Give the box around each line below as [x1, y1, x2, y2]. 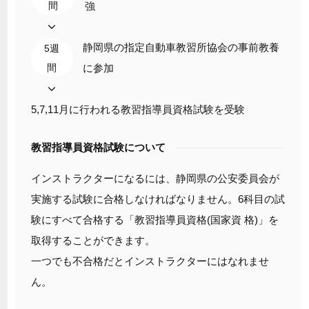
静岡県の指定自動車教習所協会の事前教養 [82, 41, 279, 53]
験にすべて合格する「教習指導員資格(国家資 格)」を [30, 213, 279, 226]
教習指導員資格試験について [30, 141, 166, 153]
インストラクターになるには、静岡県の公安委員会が [30, 172, 279, 184]
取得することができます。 [30, 234, 155, 246]
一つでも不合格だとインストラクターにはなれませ [30, 255, 269, 267]
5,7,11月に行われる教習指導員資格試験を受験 [30, 103, 245, 115]
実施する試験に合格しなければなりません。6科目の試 [30, 192, 285, 205]
